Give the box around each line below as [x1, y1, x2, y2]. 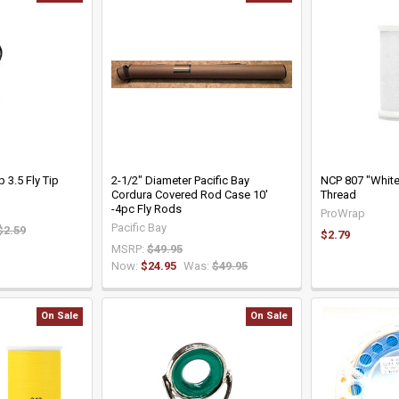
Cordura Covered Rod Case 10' [110, 187, 268, 201]
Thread [320, 187, 356, 201]
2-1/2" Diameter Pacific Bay [110, 173, 249, 187]
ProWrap [320, 206, 365, 220]
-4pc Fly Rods [110, 201, 182, 216]
